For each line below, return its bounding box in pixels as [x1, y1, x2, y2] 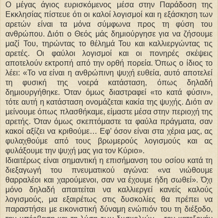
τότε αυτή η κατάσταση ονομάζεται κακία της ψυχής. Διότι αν [5, 97, 213, 106]
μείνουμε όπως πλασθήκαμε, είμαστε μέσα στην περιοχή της [5, 107, 213, 116]
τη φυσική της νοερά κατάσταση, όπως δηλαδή [5, 78, 213, 87]
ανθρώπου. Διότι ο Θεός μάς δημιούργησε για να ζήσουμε [5, 29, 213, 38]
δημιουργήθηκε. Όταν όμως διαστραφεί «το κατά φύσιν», [5, 88, 213, 96]
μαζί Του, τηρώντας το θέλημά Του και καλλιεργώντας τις [5, 39, 213, 48]
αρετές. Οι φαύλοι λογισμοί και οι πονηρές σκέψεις [5, 49, 213, 57]
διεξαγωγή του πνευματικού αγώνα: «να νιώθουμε [5, 165, 213, 174]
